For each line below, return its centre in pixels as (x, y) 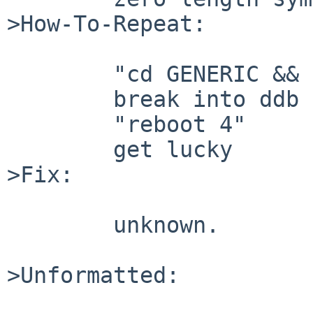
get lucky (60, 149)
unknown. (60, 225)
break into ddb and (60, 99)
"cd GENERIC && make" (60, 74)
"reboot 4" (60, 124)
